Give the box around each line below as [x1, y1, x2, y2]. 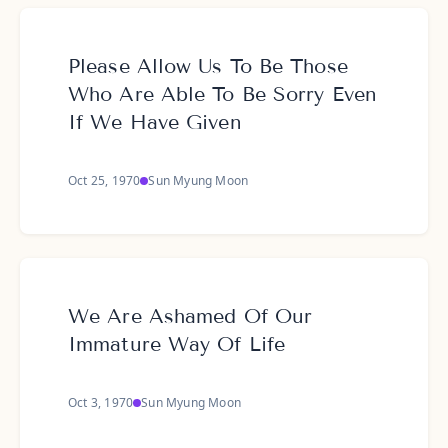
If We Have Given [68, 110, 242, 134]
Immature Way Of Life [68, 332, 286, 356]
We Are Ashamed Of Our [68, 304, 313, 328]
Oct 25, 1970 [68, 172, 141, 189]
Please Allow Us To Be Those [68, 54, 348, 78]
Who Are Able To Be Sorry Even [68, 82, 377, 106]
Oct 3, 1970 [68, 394, 134, 411]
